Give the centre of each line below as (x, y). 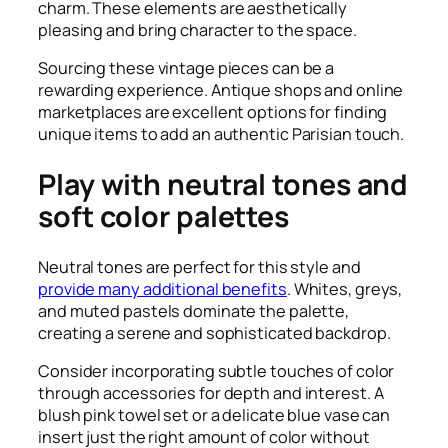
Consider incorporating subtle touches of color (216, 371)
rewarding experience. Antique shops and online (221, 89)
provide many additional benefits (162, 289)
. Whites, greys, (344, 289)
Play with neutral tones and (223, 184)
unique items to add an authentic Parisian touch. (223, 133)
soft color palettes (164, 216)
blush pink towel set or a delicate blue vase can (214, 415)
